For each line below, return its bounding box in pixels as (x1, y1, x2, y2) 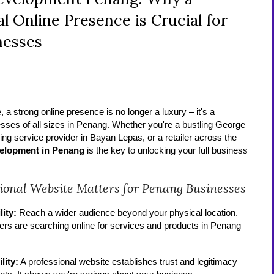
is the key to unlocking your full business (84, 146, 248, 155)
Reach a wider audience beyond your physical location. (17, 208, 239, 218)
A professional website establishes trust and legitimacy (18, 257, 238, 267)
